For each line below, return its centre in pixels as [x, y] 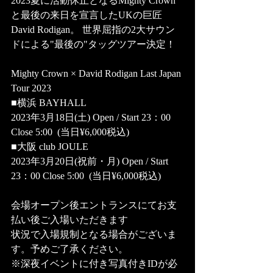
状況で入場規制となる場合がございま [94, 235]
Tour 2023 [32, 88]
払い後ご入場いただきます [69, 220]
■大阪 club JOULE [51, 147]
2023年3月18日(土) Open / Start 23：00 [92, 118]
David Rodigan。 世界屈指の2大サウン [93, 30]
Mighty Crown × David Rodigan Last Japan [97, 74]
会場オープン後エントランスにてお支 [94, 205]
